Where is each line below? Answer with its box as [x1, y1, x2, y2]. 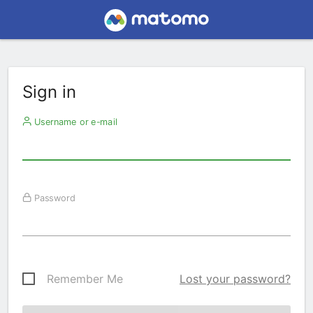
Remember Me [47, 272, 123, 286]
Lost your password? [180, 272, 291, 286]
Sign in [22, 82, 76, 102]
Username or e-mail [31, 116, 117, 127]
